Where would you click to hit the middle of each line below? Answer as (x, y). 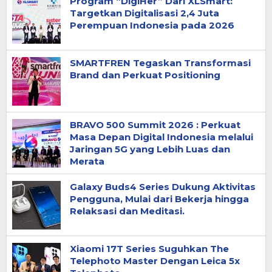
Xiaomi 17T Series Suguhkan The (149, 249)
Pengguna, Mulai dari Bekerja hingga (159, 199)
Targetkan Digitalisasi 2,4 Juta (144, 13)
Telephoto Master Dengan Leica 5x (155, 261)
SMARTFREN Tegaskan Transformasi (160, 63)
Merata (87, 161)
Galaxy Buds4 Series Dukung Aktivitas (163, 187)
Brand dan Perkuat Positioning (145, 75)
